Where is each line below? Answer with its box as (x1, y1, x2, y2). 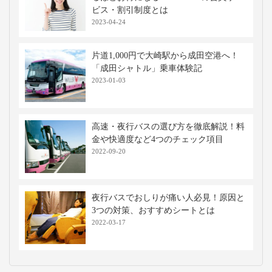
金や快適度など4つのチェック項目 (92, 135, 223, 144)
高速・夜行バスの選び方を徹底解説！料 (92, 122, 245, 131)
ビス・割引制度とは (92, 5, 168, 15)
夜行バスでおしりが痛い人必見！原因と (92, 193, 245, 202)
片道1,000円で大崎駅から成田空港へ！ (92, 51, 239, 60)
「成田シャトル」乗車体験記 (92, 64, 202, 73)
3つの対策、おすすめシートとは (92, 206, 215, 215)
